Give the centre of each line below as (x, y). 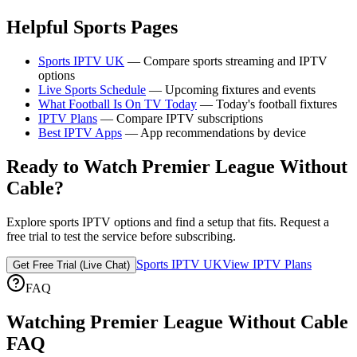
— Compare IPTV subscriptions (180, 119)
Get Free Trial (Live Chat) (71, 265)
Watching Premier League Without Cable (177, 322)
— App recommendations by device (214, 133)
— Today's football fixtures (267, 104)
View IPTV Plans (267, 264)
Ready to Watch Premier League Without (177, 167)
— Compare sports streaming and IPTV (226, 61)
